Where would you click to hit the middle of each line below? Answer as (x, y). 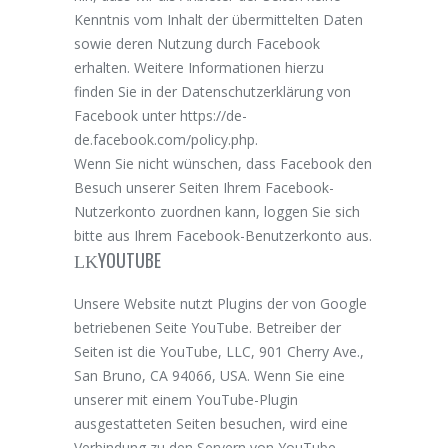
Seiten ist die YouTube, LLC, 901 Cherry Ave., (219, 351)
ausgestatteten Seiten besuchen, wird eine (211, 423)
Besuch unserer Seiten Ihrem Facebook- (204, 187)
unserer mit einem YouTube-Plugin (186, 399)
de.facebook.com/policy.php (164, 139)
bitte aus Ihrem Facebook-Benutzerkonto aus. (223, 235)
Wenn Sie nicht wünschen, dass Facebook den (223, 163)
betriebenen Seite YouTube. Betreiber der (207, 327)
